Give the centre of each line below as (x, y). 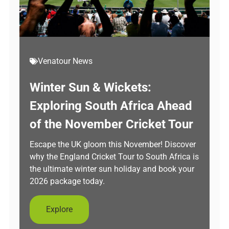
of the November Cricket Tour (111, 124)
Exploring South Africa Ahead (111, 106)
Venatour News (65, 61)
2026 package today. (67, 181)
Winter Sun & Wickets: (90, 87)
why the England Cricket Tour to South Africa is (114, 157)
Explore (59, 209)
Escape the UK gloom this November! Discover (113, 144)
